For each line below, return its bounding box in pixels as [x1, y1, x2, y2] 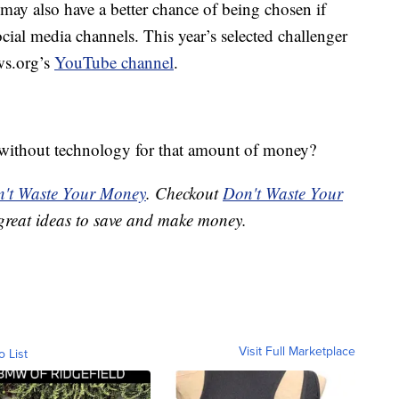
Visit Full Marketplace [239, 342, 355, 361]
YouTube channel [54, 51, 174, 74]
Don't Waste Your [223, 182, 343, 205]
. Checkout [146, 182, 223, 205]
